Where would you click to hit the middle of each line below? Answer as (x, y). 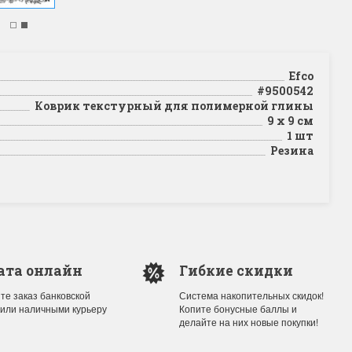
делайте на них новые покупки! (248, 322)
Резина (289, 150)
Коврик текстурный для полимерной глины (171, 106)
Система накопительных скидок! (251, 295)
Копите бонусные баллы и (238, 308)
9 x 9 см (288, 121)
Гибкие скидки (236, 271)
